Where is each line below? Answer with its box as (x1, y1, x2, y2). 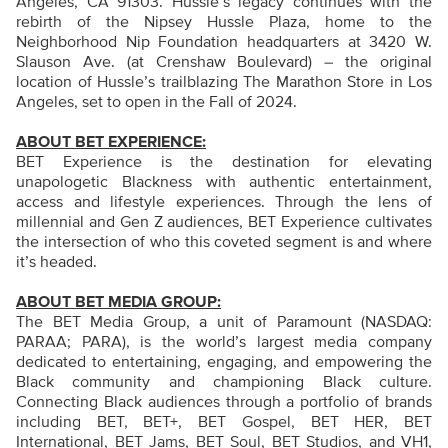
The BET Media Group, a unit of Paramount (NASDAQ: (16, 312, 432, 333)
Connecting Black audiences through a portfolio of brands (16, 392, 432, 413)
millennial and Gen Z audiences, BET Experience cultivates (16, 212, 432, 233)
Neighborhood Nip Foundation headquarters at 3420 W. (16, 32, 432, 53)
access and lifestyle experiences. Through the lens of (16, 192, 432, 213)
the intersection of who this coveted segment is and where (16, 232, 432, 253)
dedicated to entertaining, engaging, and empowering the (16, 352, 432, 373)
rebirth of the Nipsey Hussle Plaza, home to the (16, 12, 432, 33)
